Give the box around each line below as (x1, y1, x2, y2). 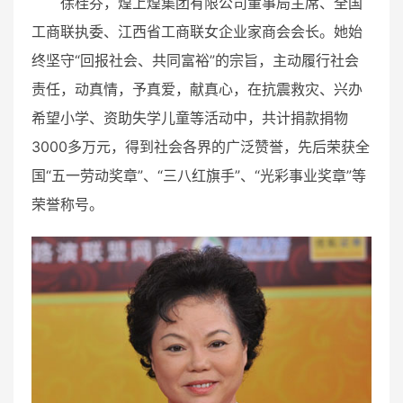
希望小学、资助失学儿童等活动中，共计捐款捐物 (31, 108, 348, 127)
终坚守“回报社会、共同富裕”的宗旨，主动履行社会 (31, 50, 359, 69)
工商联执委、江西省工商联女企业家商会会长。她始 (31, 22, 363, 40)
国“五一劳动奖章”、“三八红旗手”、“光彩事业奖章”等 (31, 166, 366, 184)
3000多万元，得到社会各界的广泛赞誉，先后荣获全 (31, 137, 370, 156)
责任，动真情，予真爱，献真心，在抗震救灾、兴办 (31, 79, 363, 98)
